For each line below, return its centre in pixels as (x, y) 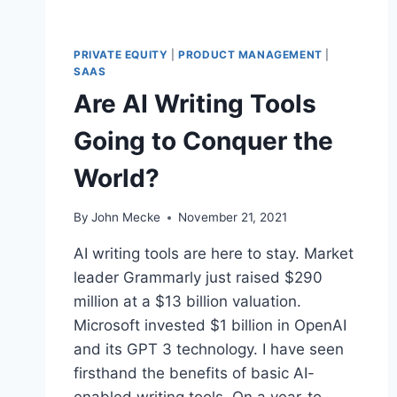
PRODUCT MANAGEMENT (250, 54)
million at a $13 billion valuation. (187, 302)
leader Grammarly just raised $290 (198, 278)
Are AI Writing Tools (195, 103)
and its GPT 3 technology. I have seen (209, 350)
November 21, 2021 (233, 218)
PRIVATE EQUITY (121, 54)
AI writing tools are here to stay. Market (214, 254)
